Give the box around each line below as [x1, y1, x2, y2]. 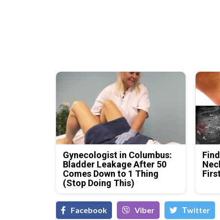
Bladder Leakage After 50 [63, 159, 167, 170]
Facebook [71, 205, 107, 215]
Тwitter [182, 205, 210, 215]
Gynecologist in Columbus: [63, 150, 172, 161]
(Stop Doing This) [63, 178, 135, 189]
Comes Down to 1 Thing [63, 168, 159, 179]
